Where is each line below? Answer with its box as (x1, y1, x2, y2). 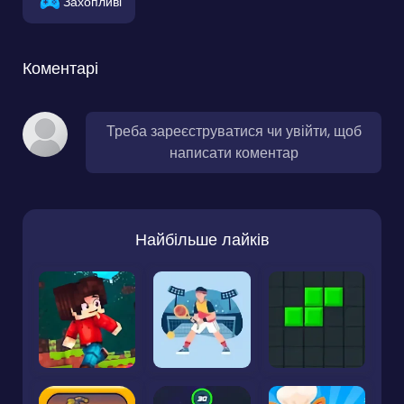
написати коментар (169, 142, 298, 163)
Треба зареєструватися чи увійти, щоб (106, 120, 362, 142)
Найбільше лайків (134, 227, 270, 251)
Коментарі (23, 56, 98, 79)
